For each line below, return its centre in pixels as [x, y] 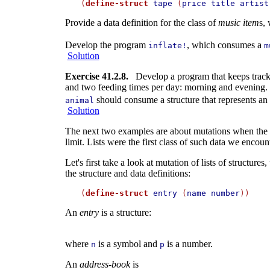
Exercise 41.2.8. [96, 77]
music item [238, 23]
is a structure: [125, 213]
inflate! [167, 46]
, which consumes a [225, 45]
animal [79, 101]
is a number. [188, 244]
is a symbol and [127, 244]
